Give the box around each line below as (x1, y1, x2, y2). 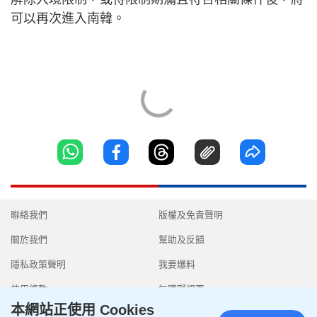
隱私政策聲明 (11, 259, 66, 270)
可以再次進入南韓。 (11, 11, 125, 25)
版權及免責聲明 (158, 209, 223, 221)
